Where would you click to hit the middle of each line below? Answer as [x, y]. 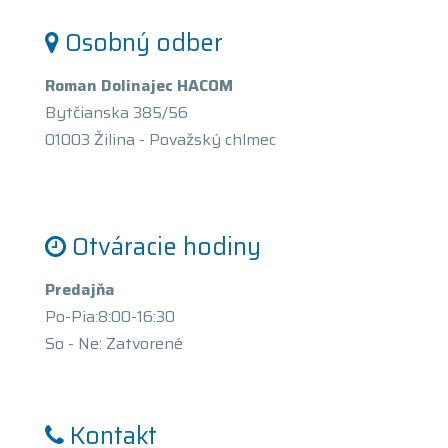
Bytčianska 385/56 [116, 112]
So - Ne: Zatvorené [114, 343]
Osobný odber [144, 43]
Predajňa [80, 289]
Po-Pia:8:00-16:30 [110, 316]
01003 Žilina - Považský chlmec [160, 139]
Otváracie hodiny [166, 247]
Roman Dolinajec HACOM [139, 85]
